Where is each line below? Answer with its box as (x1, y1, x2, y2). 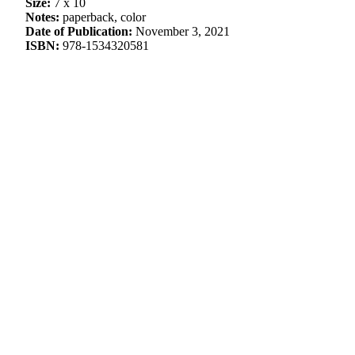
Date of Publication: (25, 25, 132, 38)
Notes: (25, 10, 59, 24)
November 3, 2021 (132, 25, 230, 38)
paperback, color (59, 10, 146, 24)
